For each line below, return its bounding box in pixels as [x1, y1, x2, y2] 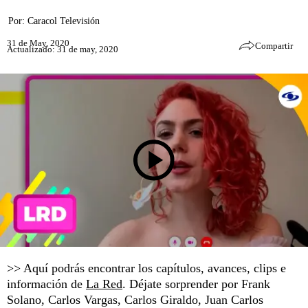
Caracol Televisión [27, 16, 100, 26]
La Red [86, 277, 122, 291]
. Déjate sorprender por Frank [122, 277, 270, 291]
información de [7, 277, 86, 291]
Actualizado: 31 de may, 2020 [7, 43, 118, 54]
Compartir [255, 41, 293, 51]
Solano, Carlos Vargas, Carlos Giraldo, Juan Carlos [7, 293, 263, 307]
